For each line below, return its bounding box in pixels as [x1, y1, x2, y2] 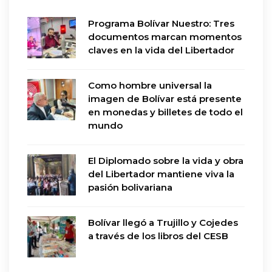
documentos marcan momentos [88, 31, 242, 43]
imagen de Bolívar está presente [88, 93, 242, 105]
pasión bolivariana [88, 182, 172, 194]
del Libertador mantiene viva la [88, 168, 234, 180]
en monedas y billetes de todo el [88, 106, 243, 118]
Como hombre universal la [88, 80, 212, 92]
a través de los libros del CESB [88, 230, 228, 242]
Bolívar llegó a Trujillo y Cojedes [88, 217, 238, 229]
